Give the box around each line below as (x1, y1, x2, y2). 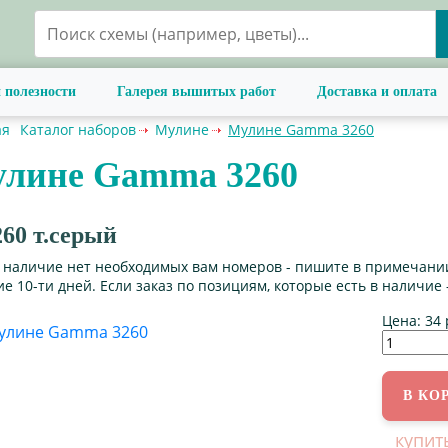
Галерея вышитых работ (117, 84, 276, 99)
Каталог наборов (20, 120, 136, 139)
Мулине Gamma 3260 (228, 120, 374, 139)
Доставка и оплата (317, 84, 437, 99)
